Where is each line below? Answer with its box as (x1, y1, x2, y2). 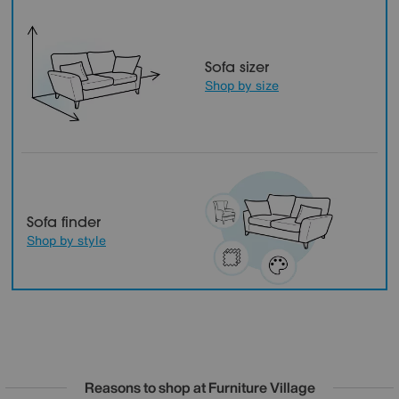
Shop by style (27, 231, 106, 249)
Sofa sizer (205, 57, 269, 77)
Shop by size (205, 76, 279, 95)
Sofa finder (27, 212, 101, 231)
